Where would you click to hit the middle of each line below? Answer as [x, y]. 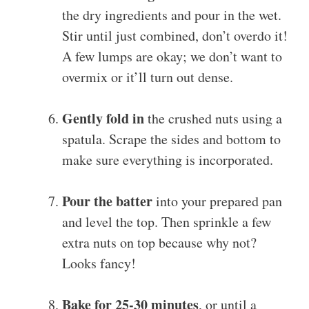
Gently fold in [103, 119]
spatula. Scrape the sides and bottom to [171, 139]
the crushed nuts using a [213, 119]
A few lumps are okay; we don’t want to [172, 57]
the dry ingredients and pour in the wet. [172, 15]
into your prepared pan [217, 201]
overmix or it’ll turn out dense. [148, 77]
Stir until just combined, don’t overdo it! [175, 36]
